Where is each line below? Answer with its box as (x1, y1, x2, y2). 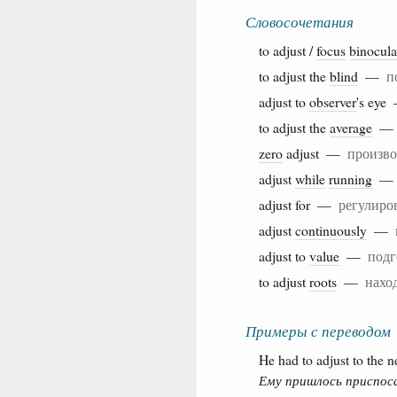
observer (309, 91, 356, 111)
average (330, 117, 372, 136)
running (329, 168, 372, 188)
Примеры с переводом (245, 320, 391, 341)
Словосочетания (245, 11, 354, 32)
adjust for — (259, 194, 339, 214)
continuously (295, 220, 367, 239)
